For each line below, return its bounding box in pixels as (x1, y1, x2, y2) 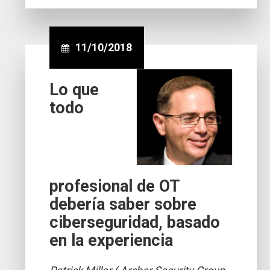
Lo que (49, 80, 99, 99)
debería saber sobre (49, 194, 197, 214)
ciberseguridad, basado (49, 212, 221, 232)
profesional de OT (49, 176, 180, 196)
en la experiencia (49, 230, 174, 250)
